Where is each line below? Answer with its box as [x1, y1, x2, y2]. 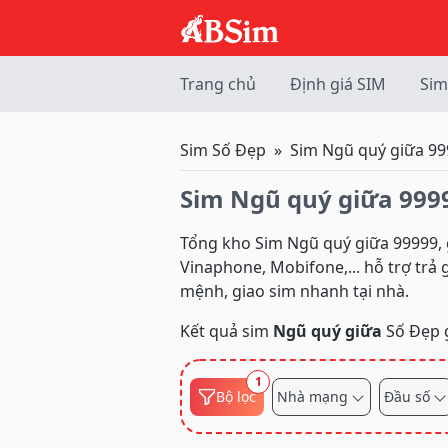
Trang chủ [180, 73, 256, 95]
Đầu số [384, 386, 430, 406]
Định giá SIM [290, 73, 387, 95]
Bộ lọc [216, 386, 256, 406]
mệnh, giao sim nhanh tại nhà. [180, 280, 409, 302]
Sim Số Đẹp [180, 139, 266, 161]
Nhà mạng [277, 386, 348, 406]
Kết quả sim [180, 320, 273, 342]
